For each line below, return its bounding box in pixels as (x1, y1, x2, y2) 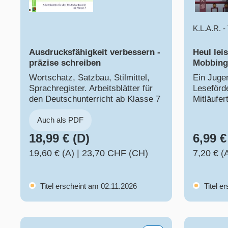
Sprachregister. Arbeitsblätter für (29, 83, 153, 94)
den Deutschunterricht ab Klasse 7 (29, 94, 160, 104)
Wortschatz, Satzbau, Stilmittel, (29, 73, 150, 83)
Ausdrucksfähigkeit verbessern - (29, 47, 160, 58)
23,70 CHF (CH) (82, 148, 148, 159)
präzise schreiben (29, 58, 101, 68)
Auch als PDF (37, 116, 83, 125)
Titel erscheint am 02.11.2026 (38, 182, 137, 191)
